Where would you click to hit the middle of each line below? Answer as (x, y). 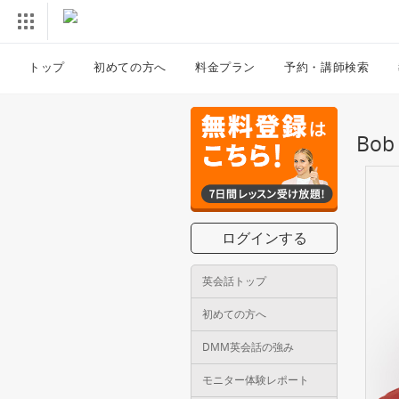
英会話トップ (234, 281)
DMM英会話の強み (248, 347)
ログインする (264, 238)
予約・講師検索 (327, 66)
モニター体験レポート (256, 380)
